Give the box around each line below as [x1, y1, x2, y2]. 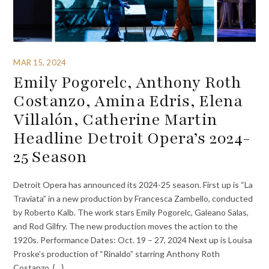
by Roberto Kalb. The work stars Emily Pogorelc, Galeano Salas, [13, 207, 249, 218]
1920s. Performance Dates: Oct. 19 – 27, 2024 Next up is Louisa [13, 235, 253, 246]
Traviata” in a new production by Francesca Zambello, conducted [13, 193, 253, 204]
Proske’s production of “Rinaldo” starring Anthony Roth [13, 249, 220, 259]
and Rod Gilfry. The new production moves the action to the [13, 221, 238, 232]
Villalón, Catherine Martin [13, 108, 218, 130]
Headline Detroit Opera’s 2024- [13, 127, 251, 149]
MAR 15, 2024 [13, 57, 66, 67]
